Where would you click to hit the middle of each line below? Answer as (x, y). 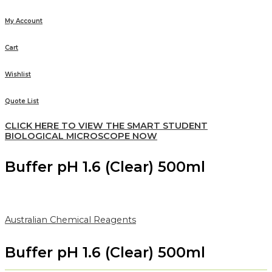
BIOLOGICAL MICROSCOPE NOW (81, 136)
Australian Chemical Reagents (70, 219)
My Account (24, 21)
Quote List (22, 101)
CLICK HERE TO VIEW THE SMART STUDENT (106, 125)
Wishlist (18, 75)
